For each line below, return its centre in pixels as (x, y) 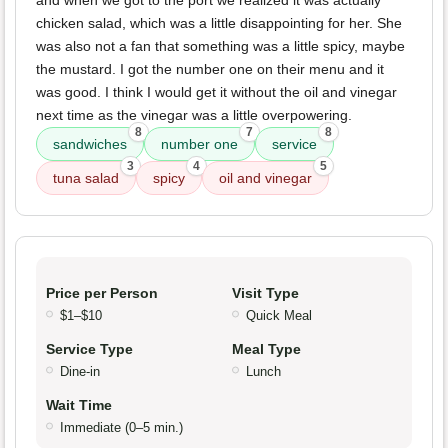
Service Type (89, 349)
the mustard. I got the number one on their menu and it (210, 69)
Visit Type (265, 293)
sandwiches (90, 144)
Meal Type (266, 349)
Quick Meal (279, 316)
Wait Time (79, 405)
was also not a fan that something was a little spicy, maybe (220, 46)
